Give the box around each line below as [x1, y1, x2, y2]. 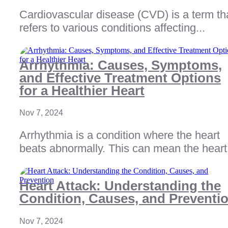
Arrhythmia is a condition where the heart [19, 129, 220, 142]
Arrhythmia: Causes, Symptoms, [19, 57, 222, 73]
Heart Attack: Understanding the [19, 178, 221, 194]
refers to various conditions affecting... [19, 21, 205, 34]
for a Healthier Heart [19, 82, 145, 98]
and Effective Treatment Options [19, 70, 221, 85]
